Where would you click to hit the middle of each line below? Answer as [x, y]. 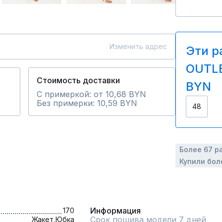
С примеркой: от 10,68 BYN [91, 94]
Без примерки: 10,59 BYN [87, 103]
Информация [115, 211]
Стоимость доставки [78, 80]
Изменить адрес [138, 46]
